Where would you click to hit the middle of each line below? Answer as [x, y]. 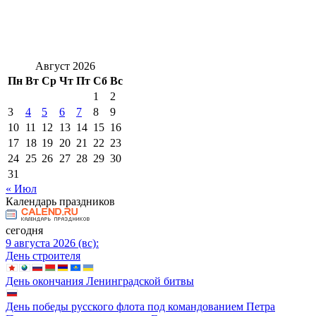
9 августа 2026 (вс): [52, 243]
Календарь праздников [60, 202]
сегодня [24, 231]
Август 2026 [65, 66]
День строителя [43, 256]
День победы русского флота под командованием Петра [140, 307]
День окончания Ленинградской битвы [100, 281]
